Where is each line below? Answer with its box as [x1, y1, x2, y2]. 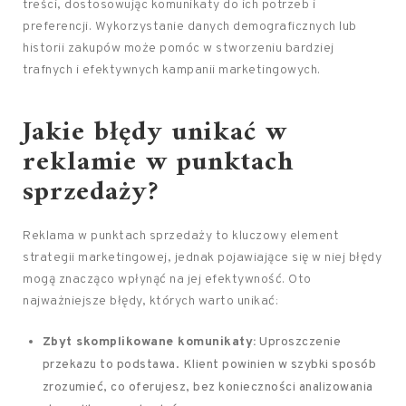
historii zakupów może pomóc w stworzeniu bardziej [23, 41, 334, 56]
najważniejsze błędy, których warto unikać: [23, 294, 278, 309]
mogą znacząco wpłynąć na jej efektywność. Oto [23, 272, 312, 287]
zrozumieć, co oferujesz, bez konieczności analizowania [42, 380, 373, 395]
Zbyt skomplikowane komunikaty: [42, 334, 256, 350]
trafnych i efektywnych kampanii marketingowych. [23, 63, 321, 78]
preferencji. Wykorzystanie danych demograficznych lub [23, 19, 357, 34]
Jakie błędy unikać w [23, 109, 287, 157]
